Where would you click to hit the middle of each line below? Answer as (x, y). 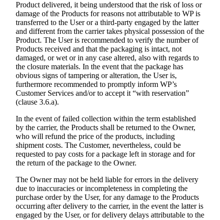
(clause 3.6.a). (38, 102)
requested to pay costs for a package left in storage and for (105, 154)
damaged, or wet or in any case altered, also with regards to (107, 58)
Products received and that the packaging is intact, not (99, 49)
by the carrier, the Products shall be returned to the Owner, (106, 128)
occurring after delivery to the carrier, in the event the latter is (110, 206)
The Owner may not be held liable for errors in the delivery (107, 180)
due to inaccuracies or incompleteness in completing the (102, 189)
